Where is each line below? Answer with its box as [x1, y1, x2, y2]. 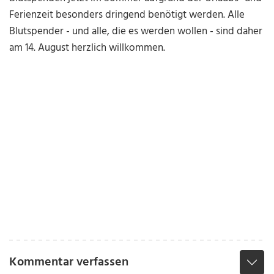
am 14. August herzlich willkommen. [9, 40, 166, 57]
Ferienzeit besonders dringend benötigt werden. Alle [9, 7, 245, 24]
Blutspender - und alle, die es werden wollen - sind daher [9, 23, 263, 40]
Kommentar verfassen [9, 253, 129, 273]
